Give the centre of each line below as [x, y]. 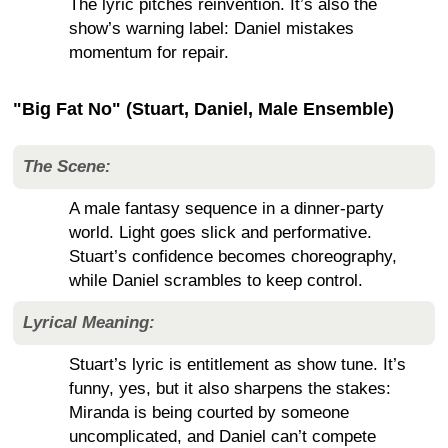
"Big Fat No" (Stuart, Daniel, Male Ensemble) [203, 109]
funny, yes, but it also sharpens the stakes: [230, 389]
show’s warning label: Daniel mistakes [211, 29]
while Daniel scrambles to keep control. [216, 281]
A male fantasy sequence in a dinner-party [226, 209]
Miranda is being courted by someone [209, 413]
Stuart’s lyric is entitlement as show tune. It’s [237, 365]
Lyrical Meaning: [89, 323]
